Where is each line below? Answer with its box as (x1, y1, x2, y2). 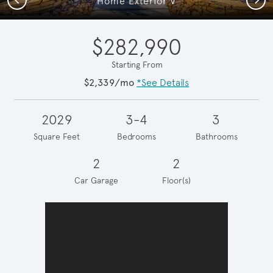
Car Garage (74, 175, 119, 185)
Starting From (112, 59, 163, 69)
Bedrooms (117, 131, 156, 141)
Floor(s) (162, 175, 191, 185)
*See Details (136, 76, 190, 88)
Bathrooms (195, 131, 238, 141)
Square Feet (33, 131, 80, 141)
